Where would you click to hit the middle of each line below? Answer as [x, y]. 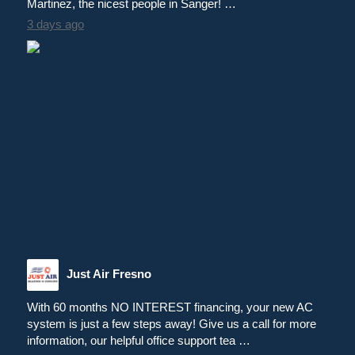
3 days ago [55, 25]
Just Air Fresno [109, 273]
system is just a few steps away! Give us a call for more [172, 323]
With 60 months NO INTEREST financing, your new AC [170, 307]
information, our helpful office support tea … [139, 340]
